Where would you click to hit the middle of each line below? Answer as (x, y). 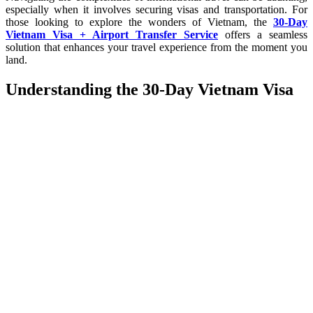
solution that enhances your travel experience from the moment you (156, 47)
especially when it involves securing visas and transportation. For (156, 9)
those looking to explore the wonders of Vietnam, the (139, 22)
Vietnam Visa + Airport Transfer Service (112, 34)
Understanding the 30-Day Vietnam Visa (150, 89)
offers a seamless (263, 34)
